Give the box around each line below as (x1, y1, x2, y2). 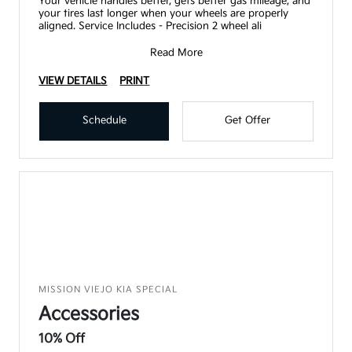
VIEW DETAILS (38, 74, 108, 87)
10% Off (38, 331, 86, 346)
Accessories (38, 302, 140, 325)
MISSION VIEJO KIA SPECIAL (38, 284, 178, 295)
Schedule (82, 113, 126, 126)
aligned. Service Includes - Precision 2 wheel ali (38, 19, 262, 32)
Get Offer (225, 113, 271, 126)
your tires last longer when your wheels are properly (38, 6, 289, 20)
